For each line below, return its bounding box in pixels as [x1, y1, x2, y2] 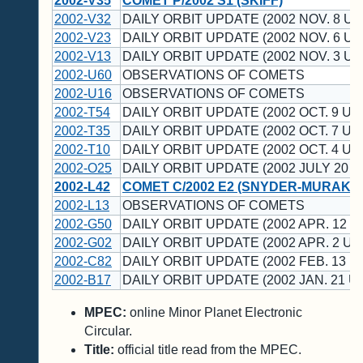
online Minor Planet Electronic [126, 305, 302, 320]
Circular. [84, 324, 132, 339]
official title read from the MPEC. [114, 343, 301, 357]
